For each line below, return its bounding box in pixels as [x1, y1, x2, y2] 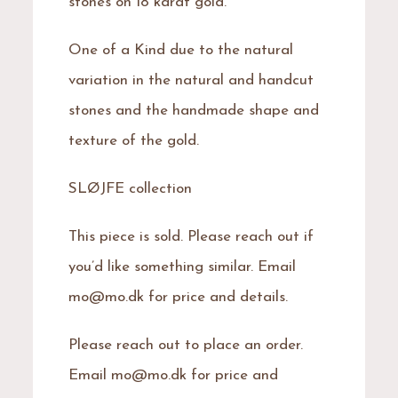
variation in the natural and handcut [68, 72, 314, 88]
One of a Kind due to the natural [68, 42, 294, 58]
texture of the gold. [68, 132, 200, 148]
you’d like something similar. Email [68, 259, 297, 275]
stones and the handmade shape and [68, 102, 320, 118]
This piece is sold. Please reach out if [68, 228, 314, 244]
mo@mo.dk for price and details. [68, 289, 289, 305]
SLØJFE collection [68, 180, 193, 196]
